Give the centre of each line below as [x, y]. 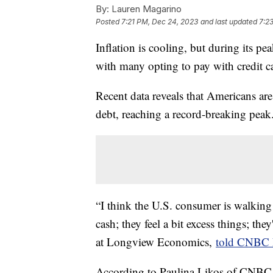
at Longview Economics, [156, 241]
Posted [108, 21]
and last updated [229, 21]
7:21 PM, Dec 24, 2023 [160, 21]
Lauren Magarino [145, 9]
